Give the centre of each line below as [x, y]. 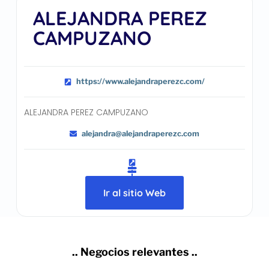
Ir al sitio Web [134, 192]
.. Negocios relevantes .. [134, 252]
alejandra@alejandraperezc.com [141, 133]
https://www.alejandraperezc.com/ [141, 82]
